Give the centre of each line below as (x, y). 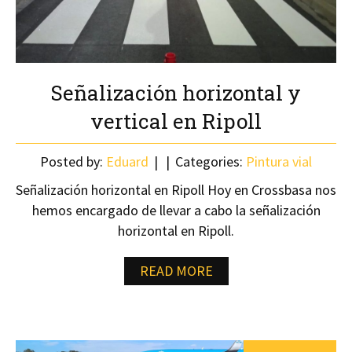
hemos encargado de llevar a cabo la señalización (176, 210)
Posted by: (73, 161)
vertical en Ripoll (176, 121)
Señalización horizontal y (176, 93)
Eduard (127, 161)
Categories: (209, 161)
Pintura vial (279, 161)
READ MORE (176, 271)
